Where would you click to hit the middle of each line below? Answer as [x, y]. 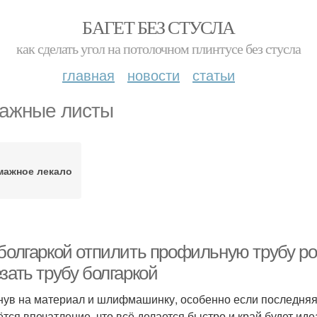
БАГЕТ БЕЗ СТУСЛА [158, 27]
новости [154, 75]
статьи [214, 75]
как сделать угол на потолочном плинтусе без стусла [158, 48]
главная [88, 75]
